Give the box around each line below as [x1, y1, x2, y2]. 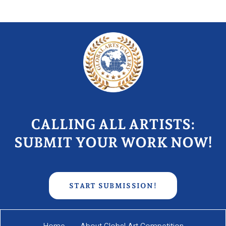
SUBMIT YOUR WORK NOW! [14, 134, 212, 151]
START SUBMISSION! [69, 181, 157, 190]
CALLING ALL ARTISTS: [31, 116, 195, 133]
